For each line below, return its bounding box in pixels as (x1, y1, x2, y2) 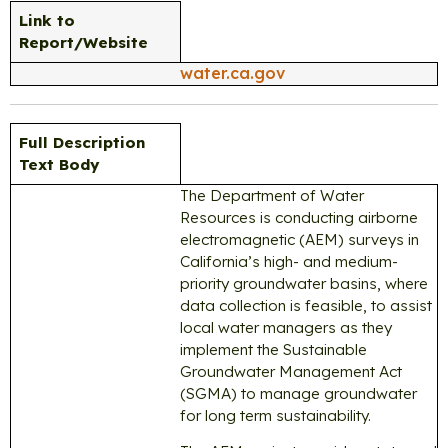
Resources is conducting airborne (180, 207, 418, 227)
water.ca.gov (180, 63, 285, 84)
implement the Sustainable (180, 339, 367, 359)
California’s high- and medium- (180, 251, 398, 271)
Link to (19, 11, 75, 31)
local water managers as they (180, 317, 392, 337)
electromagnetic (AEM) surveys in (180, 229, 419, 249)
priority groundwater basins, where (180, 273, 428, 293)
